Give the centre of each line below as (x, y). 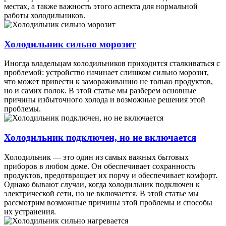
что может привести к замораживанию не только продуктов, (108, 82)
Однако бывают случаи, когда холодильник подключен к (102, 184)
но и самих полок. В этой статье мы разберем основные (100, 91)
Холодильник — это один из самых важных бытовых (96, 157)
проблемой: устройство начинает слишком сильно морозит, (106, 73)
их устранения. (30, 211)
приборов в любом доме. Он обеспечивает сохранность (100, 166)
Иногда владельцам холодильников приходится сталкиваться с (112, 64)
